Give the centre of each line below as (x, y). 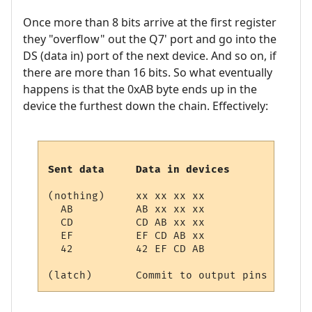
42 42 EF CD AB (127, 249)
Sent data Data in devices (139, 169)
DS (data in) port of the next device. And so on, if (150, 56)
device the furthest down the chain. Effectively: (146, 106)
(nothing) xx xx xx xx (127, 196)
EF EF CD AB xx (127, 235)
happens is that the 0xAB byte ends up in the (140, 89)
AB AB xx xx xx (127, 209)
